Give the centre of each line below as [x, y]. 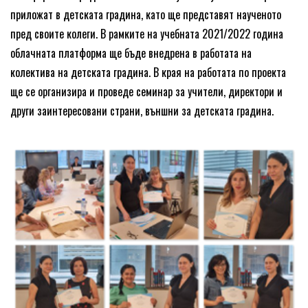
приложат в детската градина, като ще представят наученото [146, 15]
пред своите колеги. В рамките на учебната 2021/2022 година [147, 34]
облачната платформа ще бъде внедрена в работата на [131, 53]
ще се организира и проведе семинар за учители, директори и [146, 92]
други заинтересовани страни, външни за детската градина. [142, 111]
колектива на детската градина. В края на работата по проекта [148, 73]
